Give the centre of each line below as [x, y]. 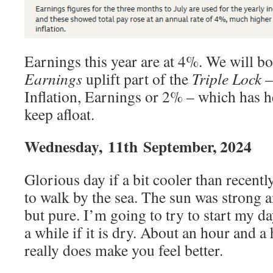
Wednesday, [63, 147]
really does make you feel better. [124, 250]
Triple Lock [227, 79]
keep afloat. [59, 114]
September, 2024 [197, 147]
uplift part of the [137, 79]
